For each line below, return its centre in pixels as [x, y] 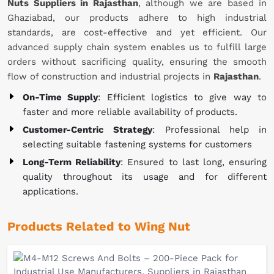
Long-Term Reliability [72, 162]
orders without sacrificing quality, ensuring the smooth [137, 62]
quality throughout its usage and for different [145, 177]
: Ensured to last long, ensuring [194, 162]
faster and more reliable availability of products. [130, 112]
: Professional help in [209, 130]
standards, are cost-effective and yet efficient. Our [137, 33]
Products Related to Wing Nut [99, 227]
